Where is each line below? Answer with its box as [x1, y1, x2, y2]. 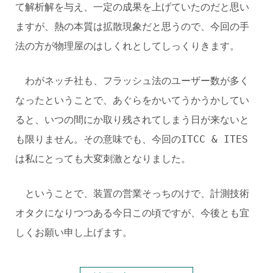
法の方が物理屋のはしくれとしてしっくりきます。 [15, 40, 239, 52]
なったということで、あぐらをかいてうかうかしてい [15, 94, 249, 106]
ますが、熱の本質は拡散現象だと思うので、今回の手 [15, 21, 249, 32]
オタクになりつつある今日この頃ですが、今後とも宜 [15, 207, 249, 219]
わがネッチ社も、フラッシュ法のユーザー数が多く [15, 75, 249, 87]
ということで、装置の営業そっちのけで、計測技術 [15, 188, 249, 199]
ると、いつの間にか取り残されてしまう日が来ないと [15, 114, 249, 126]
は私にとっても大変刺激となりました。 [15, 153, 191, 165]
